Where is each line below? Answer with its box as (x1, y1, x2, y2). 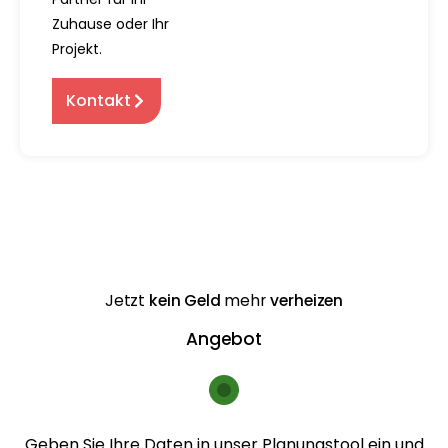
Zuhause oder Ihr (52, 13, 169, 34)
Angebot (186, 326, 262, 351)
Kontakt (66, 88, 132, 112)
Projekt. (52, 38, 102, 59)
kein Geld (149, 289, 225, 311)
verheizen (270, 289, 344, 311)
